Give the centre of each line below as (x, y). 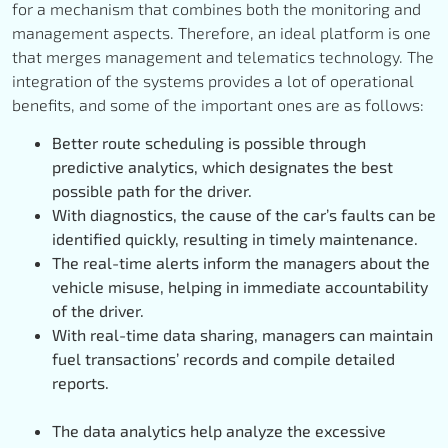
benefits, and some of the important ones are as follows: (218, 104)
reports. (80, 383)
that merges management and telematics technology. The (223, 56)
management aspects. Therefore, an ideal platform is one (221, 32)
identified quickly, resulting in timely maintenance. (237, 239)
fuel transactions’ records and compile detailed (223, 359)
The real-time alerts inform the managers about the (241, 263)
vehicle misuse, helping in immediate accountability (240, 287)
